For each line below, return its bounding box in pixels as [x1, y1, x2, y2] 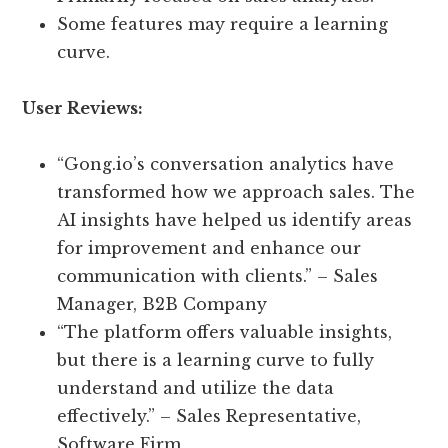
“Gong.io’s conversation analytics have [57, 154, 395, 175]
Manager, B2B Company [57, 294, 268, 315]
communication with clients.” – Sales [57, 266, 379, 287]
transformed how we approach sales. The [57, 182, 416, 203]
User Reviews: [22, 98, 144, 119]
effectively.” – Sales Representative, [57, 406, 362, 427]
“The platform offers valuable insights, [57, 322, 393, 343]
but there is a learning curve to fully [57, 350, 375, 371]
